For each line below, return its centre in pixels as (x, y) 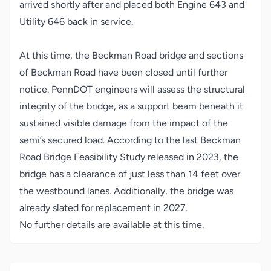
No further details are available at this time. (112, 225)
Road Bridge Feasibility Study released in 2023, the (129, 157)
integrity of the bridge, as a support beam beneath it (131, 106)
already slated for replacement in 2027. (103, 208)
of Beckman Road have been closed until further (123, 72)
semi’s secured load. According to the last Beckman (130, 140)
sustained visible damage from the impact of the (124, 123)
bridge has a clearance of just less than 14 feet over (130, 174)
